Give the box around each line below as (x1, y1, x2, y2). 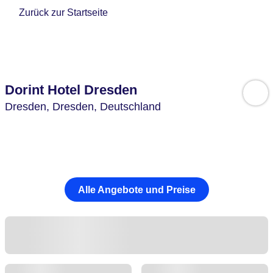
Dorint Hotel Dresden (5, 82, 137, 97)
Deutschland (100, 101, 161, 113)
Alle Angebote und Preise (77, 184, 196, 195)
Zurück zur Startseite (19, 7, 108, 18)
